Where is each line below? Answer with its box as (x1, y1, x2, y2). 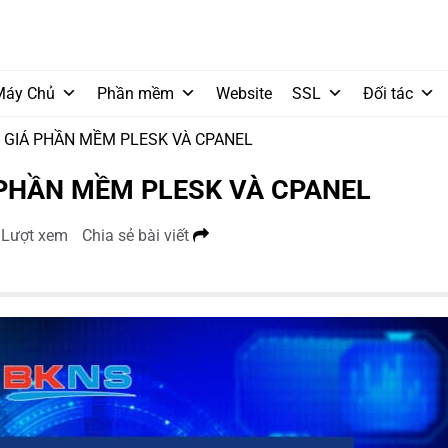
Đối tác (363, 84, 413, 103)
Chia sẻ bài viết (82, 225, 193, 245)
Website (216, 84, 272, 103)
